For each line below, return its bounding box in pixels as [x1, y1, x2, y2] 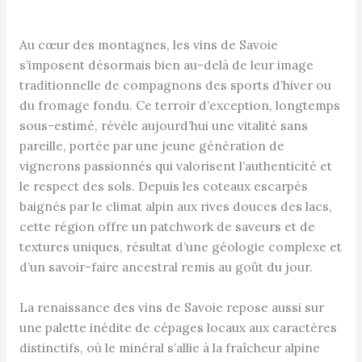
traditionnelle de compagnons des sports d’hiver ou [19, 77, 331, 94]
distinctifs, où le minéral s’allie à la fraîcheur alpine [19, 339, 320, 356]
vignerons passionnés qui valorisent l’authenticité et [19, 158, 332, 175]
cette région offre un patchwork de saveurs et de [19, 218, 315, 235]
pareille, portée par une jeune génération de [19, 137, 284, 154]
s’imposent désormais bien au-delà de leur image [19, 57, 314, 74]
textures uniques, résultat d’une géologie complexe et [19, 238, 342, 255]
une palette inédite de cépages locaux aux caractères [19, 319, 337, 336]
